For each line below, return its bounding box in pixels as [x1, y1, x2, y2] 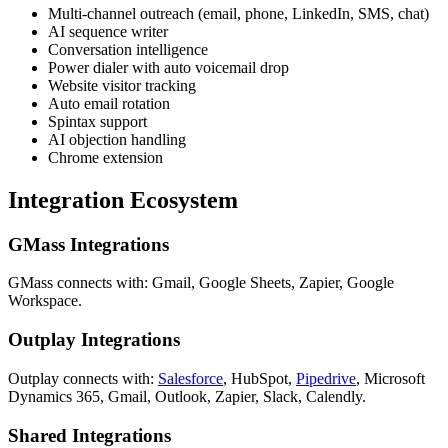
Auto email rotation [48, 94, 170, 112]
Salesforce [158, 369, 223, 387]
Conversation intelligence [48, 40, 208, 58]
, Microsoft [356, 369, 425, 387]
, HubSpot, [223, 369, 296, 387]
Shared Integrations [8, 424, 171, 446]
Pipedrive [296, 369, 356, 387]
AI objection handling [48, 130, 186, 148]
